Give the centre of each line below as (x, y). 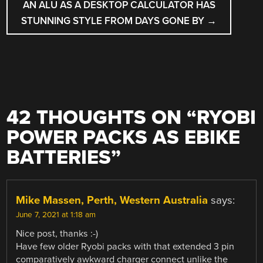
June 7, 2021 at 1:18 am (56, 215)
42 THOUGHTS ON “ (102, 118)
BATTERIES (59, 158)
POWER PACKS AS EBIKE (124, 138)
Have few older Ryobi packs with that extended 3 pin (125, 247)
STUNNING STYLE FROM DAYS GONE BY (114, 21)
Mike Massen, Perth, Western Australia (112, 200)
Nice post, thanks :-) (57, 234)
